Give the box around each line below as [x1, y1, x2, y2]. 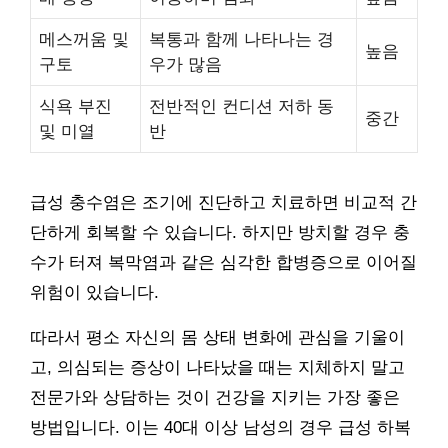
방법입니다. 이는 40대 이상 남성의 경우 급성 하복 [30, 417, 411, 437]
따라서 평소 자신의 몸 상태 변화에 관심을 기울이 [30, 327, 405, 347]
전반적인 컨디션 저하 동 [149, 95, 334, 116]
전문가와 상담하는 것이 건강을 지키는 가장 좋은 [30, 387, 400, 407]
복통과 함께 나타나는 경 [149, 28, 334, 49]
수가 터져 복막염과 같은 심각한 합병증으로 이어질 [30, 252, 417, 272]
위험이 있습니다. [30, 282, 159, 302]
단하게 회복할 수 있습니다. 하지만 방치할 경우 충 [30, 222, 410, 242]
